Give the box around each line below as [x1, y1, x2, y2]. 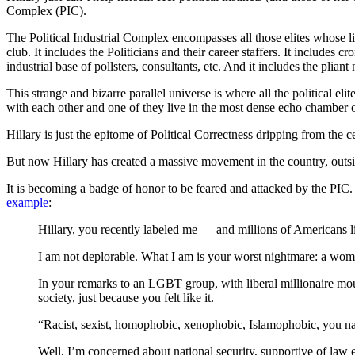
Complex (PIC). [6, 3, 86, 17]
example [6, 195, 48, 209]
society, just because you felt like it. [38, 290, 214, 304]
